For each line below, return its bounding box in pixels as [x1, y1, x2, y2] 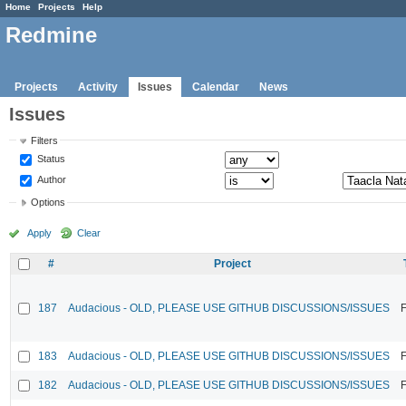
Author [34, 173, 67, 185]
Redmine [5, 23, 97, 48]
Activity [78, 80, 118, 93]
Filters [31, 134, 59, 146]
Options [31, 197, 66, 208]
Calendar [192, 80, 239, 93]
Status [34, 152, 66, 164]
